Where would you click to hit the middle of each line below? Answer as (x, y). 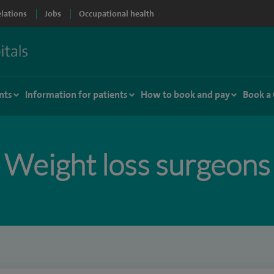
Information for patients (76, 94)
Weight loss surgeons (137, 164)
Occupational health (117, 13)
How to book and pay (185, 94)
